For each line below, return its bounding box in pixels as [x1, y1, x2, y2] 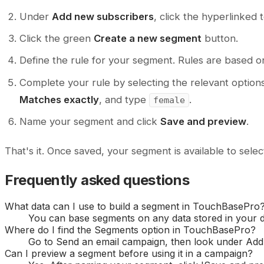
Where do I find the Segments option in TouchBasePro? [5, 224, 256, 236]
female [153, 94, 186, 105]
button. [202, 32, 239, 45]
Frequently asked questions [5, 171, 190, 189]
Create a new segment [94, 32, 202, 45]
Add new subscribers [52, 10, 154, 22]
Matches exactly [19, 93, 100, 105]
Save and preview [160, 115, 247, 128]
